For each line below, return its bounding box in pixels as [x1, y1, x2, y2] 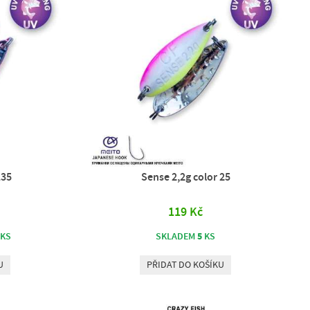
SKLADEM [156, 230, 198, 242]
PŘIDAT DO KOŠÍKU [147, 259, 225, 271]
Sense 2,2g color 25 [140, 170, 230, 183]
